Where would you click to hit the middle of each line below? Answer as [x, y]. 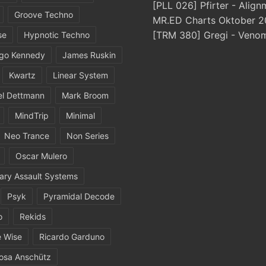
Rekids [33, 216]
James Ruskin [89, 55]
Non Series [88, 136]
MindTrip [32, 115]
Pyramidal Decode [79, 196]
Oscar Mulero [41, 156]
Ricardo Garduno [72, 237]
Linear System [80, 75]
